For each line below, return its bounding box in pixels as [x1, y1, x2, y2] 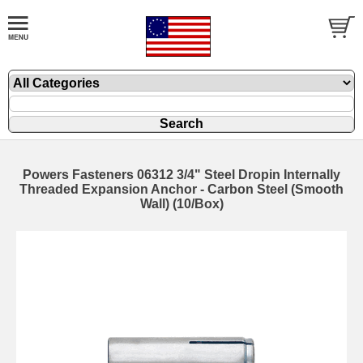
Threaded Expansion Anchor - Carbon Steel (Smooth [19, 182, 344, 196]
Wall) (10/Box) [139, 197, 224, 211]
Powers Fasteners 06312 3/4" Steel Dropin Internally [23, 168, 340, 181]
